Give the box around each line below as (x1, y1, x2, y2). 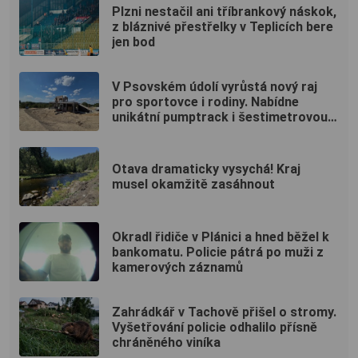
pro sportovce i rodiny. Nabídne (112, 93, 299, 109)
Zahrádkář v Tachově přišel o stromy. (112, 304, 336, 320)
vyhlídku (112, 124, 160, 140)
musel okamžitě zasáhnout (112, 177, 275, 193)
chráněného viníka (112, 334, 221, 350)
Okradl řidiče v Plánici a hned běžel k (112, 229, 329, 245)
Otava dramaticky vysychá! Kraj (112, 161, 300, 177)
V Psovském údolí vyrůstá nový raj (112, 78, 317, 94)
